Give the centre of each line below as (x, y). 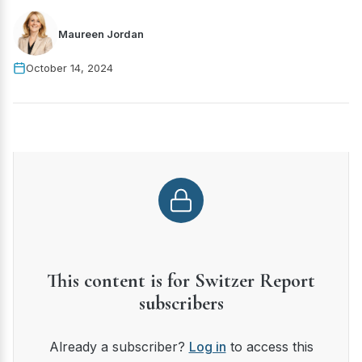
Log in (207, 347)
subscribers (181, 303)
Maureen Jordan (101, 34)
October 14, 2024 (69, 68)
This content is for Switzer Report (181, 281)
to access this (269, 347)
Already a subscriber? (124, 347)
